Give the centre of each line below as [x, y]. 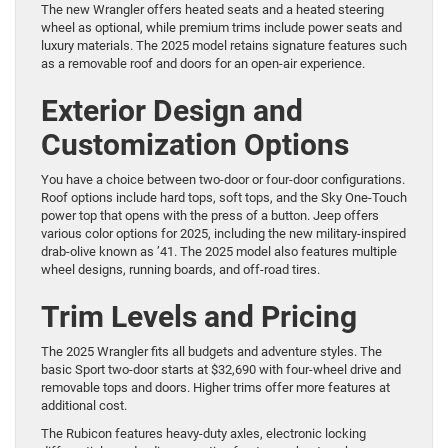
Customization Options [195, 144]
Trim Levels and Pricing [199, 316]
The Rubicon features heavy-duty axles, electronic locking [203, 433]
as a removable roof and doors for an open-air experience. [203, 63]
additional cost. [84, 405]
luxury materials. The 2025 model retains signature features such [224, 45]
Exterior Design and [172, 110]
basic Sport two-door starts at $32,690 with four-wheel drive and [221, 369]
